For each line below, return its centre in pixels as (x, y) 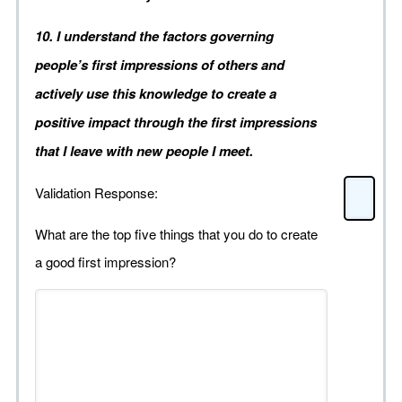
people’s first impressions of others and (160, 65)
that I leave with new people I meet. (144, 151)
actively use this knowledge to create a (156, 94)
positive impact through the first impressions (176, 122)
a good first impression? (105, 262)
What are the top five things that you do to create (176, 234)
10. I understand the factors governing (154, 36)
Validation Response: (96, 193)
